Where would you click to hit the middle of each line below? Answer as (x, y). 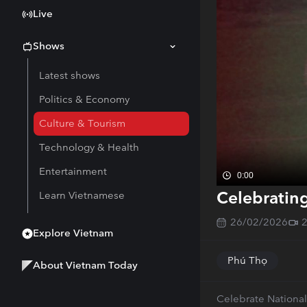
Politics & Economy (84, 99)
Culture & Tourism (82, 123)
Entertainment (73, 171)
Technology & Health (89, 147)
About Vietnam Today (85, 265)
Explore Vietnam (73, 233)
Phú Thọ (247, 260)
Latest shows (70, 75)
